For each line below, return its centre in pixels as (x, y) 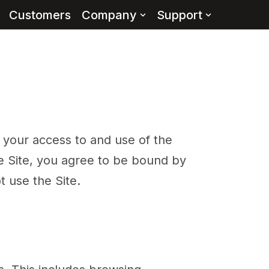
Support (179, 15)
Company (109, 15)
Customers (40, 15)
